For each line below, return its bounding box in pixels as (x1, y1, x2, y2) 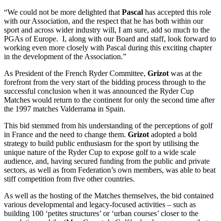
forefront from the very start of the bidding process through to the (4, 77, 206, 86)
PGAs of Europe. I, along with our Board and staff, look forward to (4, 34, 216, 43)
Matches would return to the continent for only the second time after (4, 95, 215, 104)
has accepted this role (143, 7, 211, 16)
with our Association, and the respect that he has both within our (4, 16, 203, 25)
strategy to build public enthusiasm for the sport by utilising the (4, 139, 199, 147)
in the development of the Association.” (4, 52, 126, 61)
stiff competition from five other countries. (4, 174, 135, 183)
